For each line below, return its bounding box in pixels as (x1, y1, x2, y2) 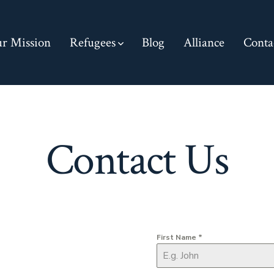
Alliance (183, 34, 225, 51)
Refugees (69, 34, 116, 51)
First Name (157, 232, 198, 242)
